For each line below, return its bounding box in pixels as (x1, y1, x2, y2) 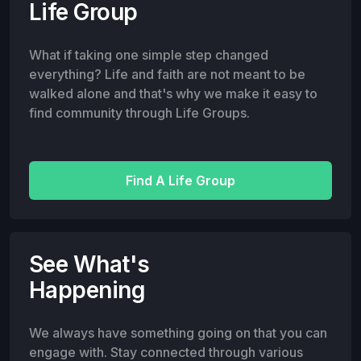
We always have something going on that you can (29, 324, 327, 341)
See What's (29, 250, 150, 278)
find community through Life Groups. (29, 104, 250, 121)
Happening (29, 276, 145, 304)
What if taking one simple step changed (29, 46, 268, 63)
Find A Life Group (126, 172, 235, 189)
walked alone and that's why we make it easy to (29, 85, 317, 102)
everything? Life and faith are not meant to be (29, 65, 305, 82)
